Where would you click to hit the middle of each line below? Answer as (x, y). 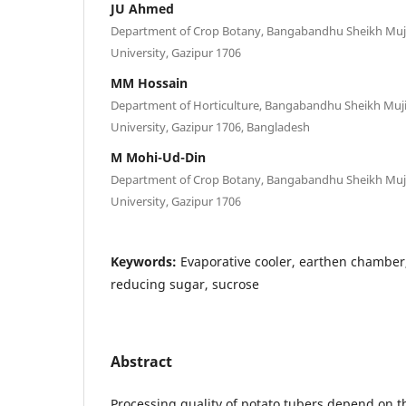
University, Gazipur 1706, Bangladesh (210, 126)
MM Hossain (149, 82)
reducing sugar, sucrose (185, 284)
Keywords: (145, 261)
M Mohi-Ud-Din (158, 157)
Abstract (141, 361)
